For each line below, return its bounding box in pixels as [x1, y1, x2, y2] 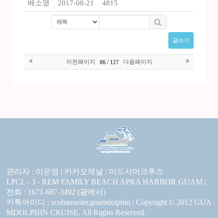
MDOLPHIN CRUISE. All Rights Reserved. [6, 208, 146, 217]
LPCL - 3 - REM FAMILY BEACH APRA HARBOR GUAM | [6, 178, 206, 186]
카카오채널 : [64, 167, 109, 176]
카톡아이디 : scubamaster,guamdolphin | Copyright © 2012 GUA [6, 198, 212, 207]
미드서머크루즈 [109, 167, 163, 176]
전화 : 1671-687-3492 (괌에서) [6, 188, 106, 197]
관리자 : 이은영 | [6, 167, 64, 176]
